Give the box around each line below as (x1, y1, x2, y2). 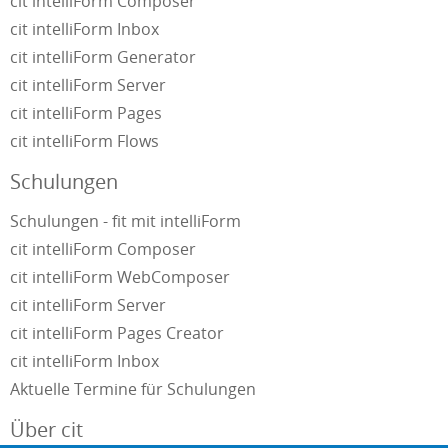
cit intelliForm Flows (10, 130, 159, 153)
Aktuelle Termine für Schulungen (10, 378, 256, 401)
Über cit (10, 416, 83, 444)
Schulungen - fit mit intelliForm (10, 210, 241, 233)
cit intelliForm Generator (10, 46, 196, 69)
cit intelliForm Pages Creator (10, 322, 224, 345)
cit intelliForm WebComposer (10, 266, 234, 289)
